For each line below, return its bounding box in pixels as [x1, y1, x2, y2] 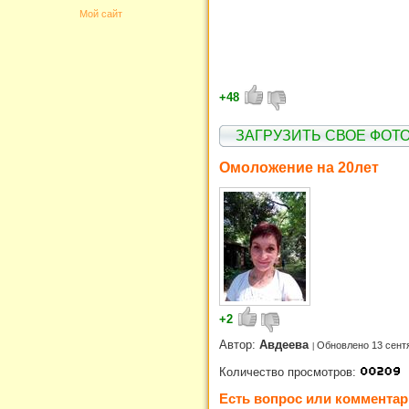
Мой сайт [79, 8, 122, 19]
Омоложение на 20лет [219, 159, 379, 176]
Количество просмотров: [219, 364, 360, 379]
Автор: [219, 337, 259, 351]
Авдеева [259, 337, 312, 351]
